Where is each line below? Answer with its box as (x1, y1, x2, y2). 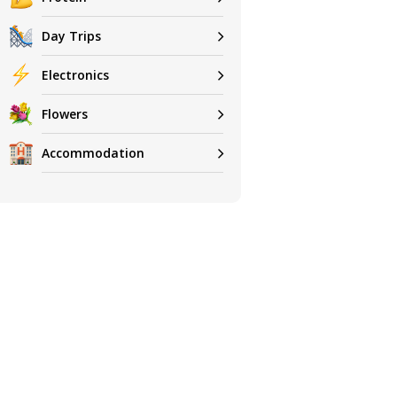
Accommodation (42, 144, 145, 161)
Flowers (42, 105, 89, 122)
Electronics (42, 66, 110, 83)
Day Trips (42, 27, 102, 44)
